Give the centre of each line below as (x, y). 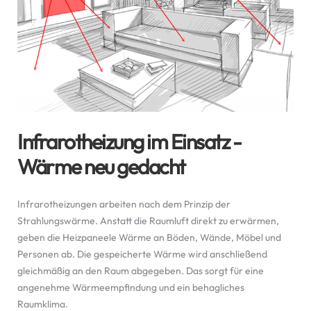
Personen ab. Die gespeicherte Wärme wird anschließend (142, 254)
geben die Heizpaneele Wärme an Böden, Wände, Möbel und (149, 237)
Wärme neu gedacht (101, 167)
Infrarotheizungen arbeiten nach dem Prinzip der (124, 204)
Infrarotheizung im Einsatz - (129, 142)
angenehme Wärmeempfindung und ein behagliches (131, 287)
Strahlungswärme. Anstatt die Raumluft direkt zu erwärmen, (148, 221)
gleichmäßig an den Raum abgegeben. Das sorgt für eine (141, 271)
